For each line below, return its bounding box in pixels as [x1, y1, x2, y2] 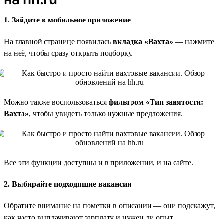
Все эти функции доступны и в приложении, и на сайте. [4, 158, 193, 167]
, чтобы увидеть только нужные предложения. [29, 109, 183, 118]
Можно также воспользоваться [4, 97, 109, 106]
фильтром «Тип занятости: [109, 97, 203, 106]
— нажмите [173, 37, 214, 45]
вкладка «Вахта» [113, 37, 173, 45]
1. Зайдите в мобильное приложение [4, 15, 131, 24]
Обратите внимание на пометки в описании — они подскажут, [4, 201, 215, 210]
